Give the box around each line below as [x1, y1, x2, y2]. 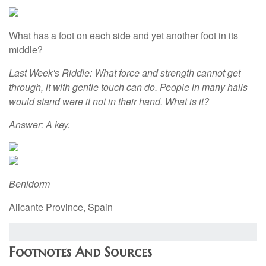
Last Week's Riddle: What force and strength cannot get [9, 66, 240, 80]
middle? [9, 43, 43, 57]
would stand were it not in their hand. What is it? [9, 94, 209, 109]
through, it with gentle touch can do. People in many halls [9, 80, 248, 94]
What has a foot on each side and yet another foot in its [9, 28, 238, 43]
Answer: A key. [9, 118, 70, 132]
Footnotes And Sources [9, 244, 152, 261]
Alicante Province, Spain [9, 200, 113, 214]
